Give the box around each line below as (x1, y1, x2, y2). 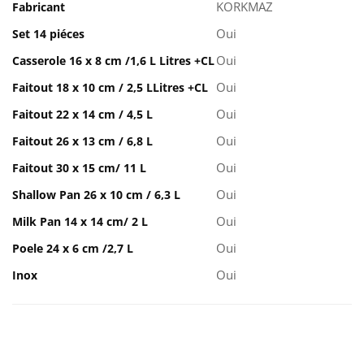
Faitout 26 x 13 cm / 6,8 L (19, 132, 153, 149)
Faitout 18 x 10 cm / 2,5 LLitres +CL (19, 79, 208, 95)
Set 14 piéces (19, 25, 84, 41)
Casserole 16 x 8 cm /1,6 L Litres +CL (19, 52, 214, 68)
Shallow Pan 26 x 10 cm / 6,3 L (19, 186, 180, 202)
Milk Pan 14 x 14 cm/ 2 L (23, 213, 148, 229)
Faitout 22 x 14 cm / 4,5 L (19, 106, 153, 122)
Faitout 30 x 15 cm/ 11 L (19, 159, 146, 175)
